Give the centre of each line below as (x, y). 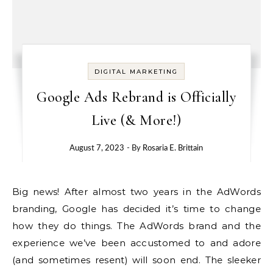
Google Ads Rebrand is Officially (136, 97)
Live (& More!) (136, 120)
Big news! (40, 192)
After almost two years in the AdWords (162, 192)
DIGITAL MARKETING (136, 72)
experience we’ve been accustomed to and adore (136, 243)
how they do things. (62, 226)
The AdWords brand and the (189, 226)
